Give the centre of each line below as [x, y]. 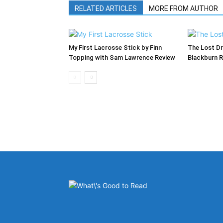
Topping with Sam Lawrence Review [122, 57]
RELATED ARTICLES [106, 8]
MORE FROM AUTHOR [183, 8]
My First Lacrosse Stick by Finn [115, 48]
